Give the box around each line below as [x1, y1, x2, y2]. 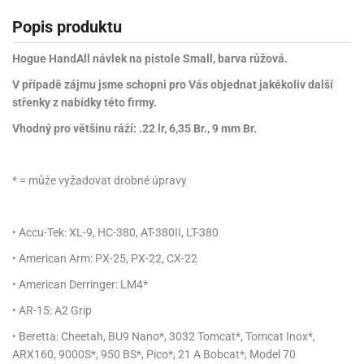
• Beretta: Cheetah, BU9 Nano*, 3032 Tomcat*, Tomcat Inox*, [12, 329, 315, 343]
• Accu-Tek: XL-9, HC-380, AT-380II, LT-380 [12, 225, 219, 239]
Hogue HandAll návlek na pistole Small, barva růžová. [12, 51, 288, 65]
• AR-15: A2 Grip [12, 303, 92, 317]
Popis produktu [12, 16, 122, 37]
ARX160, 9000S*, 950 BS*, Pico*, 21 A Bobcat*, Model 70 [12, 347, 296, 361]
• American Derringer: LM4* [12, 277, 148, 291]
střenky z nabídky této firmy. [12, 95, 157, 109]
